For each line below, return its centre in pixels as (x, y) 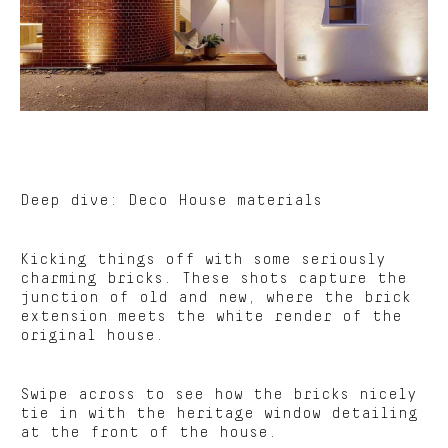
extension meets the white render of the (211, 317)
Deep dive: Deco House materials (171, 201)
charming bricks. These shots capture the (213, 279)
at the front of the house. (148, 433)
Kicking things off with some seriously (203, 260)
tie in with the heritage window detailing (219, 414)
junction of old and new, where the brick (215, 298)
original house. (92, 336)
